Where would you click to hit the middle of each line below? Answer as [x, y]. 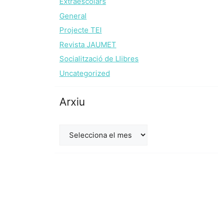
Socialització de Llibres [99, 59]
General [73, 16]
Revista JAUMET [88, 44]
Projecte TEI [81, 30]
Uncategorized [85, 73]
